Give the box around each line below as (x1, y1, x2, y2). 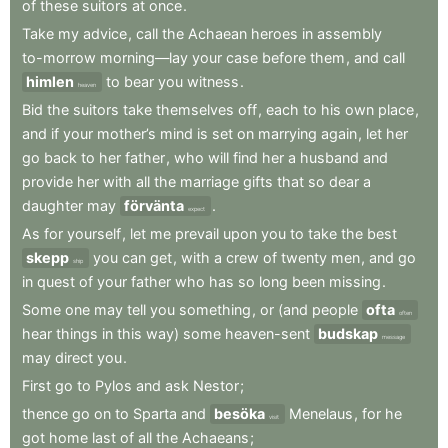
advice (83, 25, 127, 42)
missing (329, 273, 381, 290)
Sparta (133, 405, 177, 422)
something (179, 301, 251, 318)
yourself (67, 225, 121, 242)
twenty (281, 249, 327, 266)
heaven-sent (225, 325, 310, 342)
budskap (318, 325, 378, 342)
